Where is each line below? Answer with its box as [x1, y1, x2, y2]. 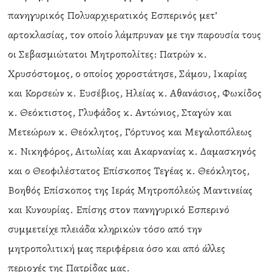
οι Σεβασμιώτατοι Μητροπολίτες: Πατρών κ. [8, 47, 208, 61]
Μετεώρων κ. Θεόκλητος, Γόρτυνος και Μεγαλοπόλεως [8, 124, 253, 139]
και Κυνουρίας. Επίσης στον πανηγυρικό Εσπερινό [8, 202, 230, 217]
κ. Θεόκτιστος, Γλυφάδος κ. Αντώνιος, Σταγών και [8, 105, 233, 120]
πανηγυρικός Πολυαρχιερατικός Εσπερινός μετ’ [8, 8, 218, 22]
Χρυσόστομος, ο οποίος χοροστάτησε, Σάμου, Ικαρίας [8, 66, 248, 81]
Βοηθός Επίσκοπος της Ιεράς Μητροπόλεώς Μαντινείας [8, 183, 253, 197]
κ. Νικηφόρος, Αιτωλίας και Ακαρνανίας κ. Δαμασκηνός [8, 144, 257, 158]
